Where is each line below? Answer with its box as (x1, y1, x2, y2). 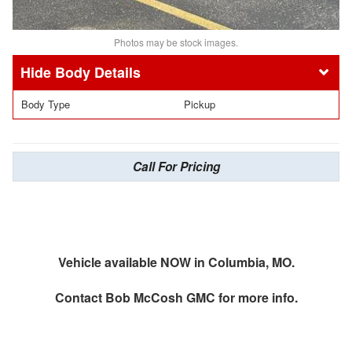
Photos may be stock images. (114, 35, 238, 49)
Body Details (55, 62, 141, 82)
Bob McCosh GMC (104, 288, 215, 306)
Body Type (21, 97, 70, 112)
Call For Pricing (132, 158, 220, 175)
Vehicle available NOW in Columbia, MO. (57, 253, 295, 271)
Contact (54, 288, 105, 306)
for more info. (214, 288, 298, 306)
